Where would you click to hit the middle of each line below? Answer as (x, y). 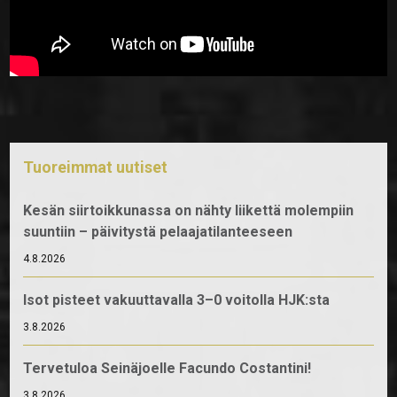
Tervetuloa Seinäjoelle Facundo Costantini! (167, 368)
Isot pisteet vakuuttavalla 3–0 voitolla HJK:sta (177, 300)
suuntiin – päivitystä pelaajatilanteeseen (158, 231)
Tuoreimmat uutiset (96, 167)
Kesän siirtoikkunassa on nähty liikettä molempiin (189, 210)
